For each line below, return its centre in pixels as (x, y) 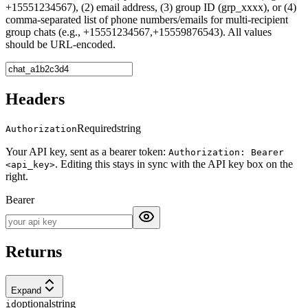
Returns (34, 252)
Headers (35, 99)
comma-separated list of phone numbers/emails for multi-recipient (147, 20)
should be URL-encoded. (60, 45)
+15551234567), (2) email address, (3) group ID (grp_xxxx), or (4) (151, 8)
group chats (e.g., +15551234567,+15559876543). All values (139, 32)
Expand (26, 290)
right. (17, 177)
